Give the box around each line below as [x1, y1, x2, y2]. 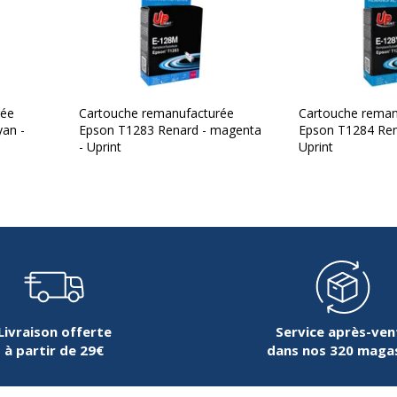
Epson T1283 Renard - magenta [79, 121, 261, 139]
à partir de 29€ [4, 341, 104, 360]
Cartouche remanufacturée [79, 105, 234, 122]
